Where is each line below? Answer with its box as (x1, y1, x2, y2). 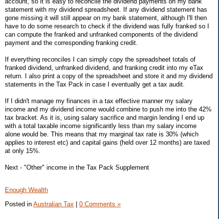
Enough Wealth (5, 186, 48, 194)
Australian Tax (33, 200, 74, 208)
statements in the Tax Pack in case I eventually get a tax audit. (5, 81, 185, 88)
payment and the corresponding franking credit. (5, 39, 138, 47)
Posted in (5, 200, 33, 208)
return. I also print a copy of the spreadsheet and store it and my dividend (5, 72, 213, 80)
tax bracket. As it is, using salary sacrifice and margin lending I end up (5, 114, 204, 122)
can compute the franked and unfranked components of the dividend (5, 31, 197, 39)
